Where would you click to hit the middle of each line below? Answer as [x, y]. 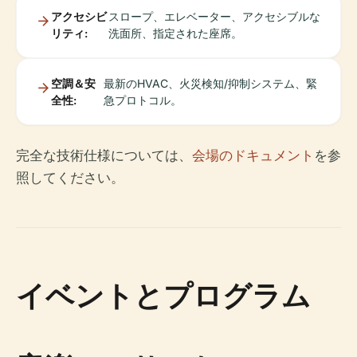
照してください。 [70, 177]
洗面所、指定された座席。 [175, 33]
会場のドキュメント [253, 155]
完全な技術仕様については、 [104, 155]
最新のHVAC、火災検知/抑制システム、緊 [210, 83]
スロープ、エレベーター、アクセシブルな [214, 16]
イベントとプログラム [163, 295]
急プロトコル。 [142, 100]
